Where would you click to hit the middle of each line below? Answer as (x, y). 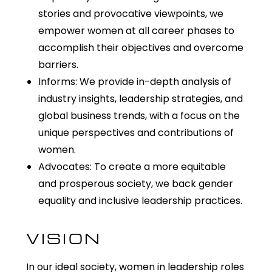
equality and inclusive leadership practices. (140, 200)
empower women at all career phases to (136, 30)
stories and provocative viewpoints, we (131, 13)
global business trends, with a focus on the (139, 115)
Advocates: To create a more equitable (132, 166)
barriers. (58, 64)
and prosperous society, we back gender (135, 183)
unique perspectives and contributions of (136, 132)
